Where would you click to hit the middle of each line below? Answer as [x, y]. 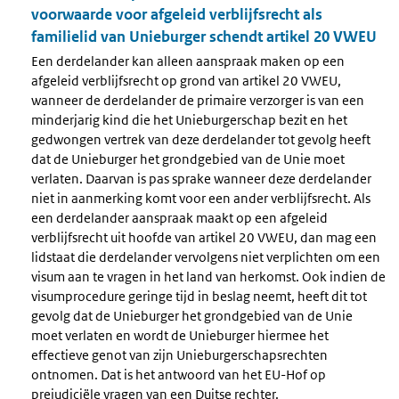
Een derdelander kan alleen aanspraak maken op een [188, 61]
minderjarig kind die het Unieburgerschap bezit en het [189, 119]
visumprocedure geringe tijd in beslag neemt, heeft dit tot [199, 296]
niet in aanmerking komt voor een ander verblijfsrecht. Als [201, 198]
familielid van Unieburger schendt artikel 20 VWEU [204, 37]
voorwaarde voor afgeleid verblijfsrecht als [177, 15]
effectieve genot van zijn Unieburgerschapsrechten [179, 354]
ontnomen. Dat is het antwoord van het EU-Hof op [179, 374]
